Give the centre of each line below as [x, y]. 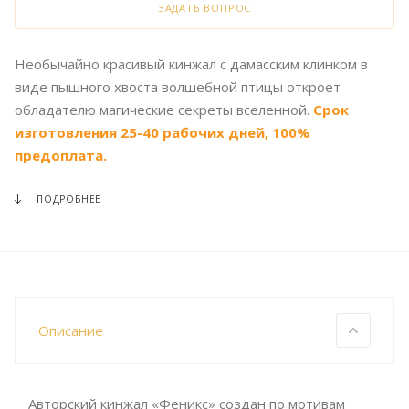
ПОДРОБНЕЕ [69, 199]
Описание [71, 331]
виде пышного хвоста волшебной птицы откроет [178, 87]
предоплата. [61, 156]
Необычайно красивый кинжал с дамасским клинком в [191, 64]
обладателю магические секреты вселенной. [164, 110]
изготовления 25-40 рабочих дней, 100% [163, 133]
